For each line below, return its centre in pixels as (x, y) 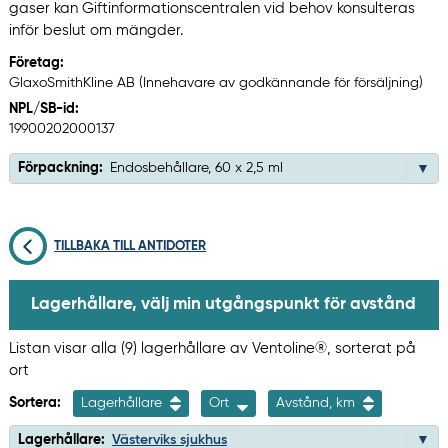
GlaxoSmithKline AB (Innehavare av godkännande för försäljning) (215, 83)
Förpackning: (60, 168)
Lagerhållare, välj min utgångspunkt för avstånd (223, 304)
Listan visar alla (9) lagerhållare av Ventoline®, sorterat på (212, 348)
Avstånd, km (317, 402)
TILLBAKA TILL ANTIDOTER (130, 247)
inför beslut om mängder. (95, 31)
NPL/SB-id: (43, 109)
